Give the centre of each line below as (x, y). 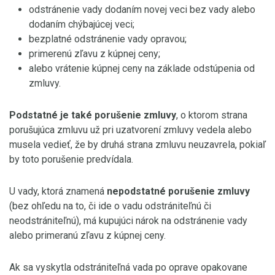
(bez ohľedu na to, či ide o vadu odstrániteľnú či (110, 206)
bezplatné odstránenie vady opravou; (108, 39)
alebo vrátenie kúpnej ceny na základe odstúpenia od (142, 68)
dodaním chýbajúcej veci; (82, 24)
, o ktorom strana (212, 115)
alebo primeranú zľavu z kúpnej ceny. (87, 235)
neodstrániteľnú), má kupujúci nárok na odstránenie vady (128, 221)
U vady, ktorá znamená (58, 191)
